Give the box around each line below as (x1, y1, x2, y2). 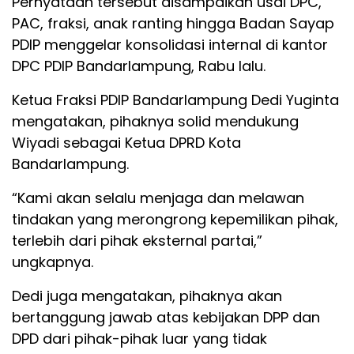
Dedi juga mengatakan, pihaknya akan (12, 286, 282, 307)
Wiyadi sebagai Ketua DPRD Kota (12, 133, 241, 153)
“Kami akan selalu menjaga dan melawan (12, 188, 304, 209)
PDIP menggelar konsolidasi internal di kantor (12, 35, 328, 55)
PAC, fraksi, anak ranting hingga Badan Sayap (12, 13, 334, 34)
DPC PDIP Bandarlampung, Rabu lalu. (12, 56, 265, 77)
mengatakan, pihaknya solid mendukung (12, 111, 299, 132)
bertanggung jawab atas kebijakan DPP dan (12, 307, 320, 328)
